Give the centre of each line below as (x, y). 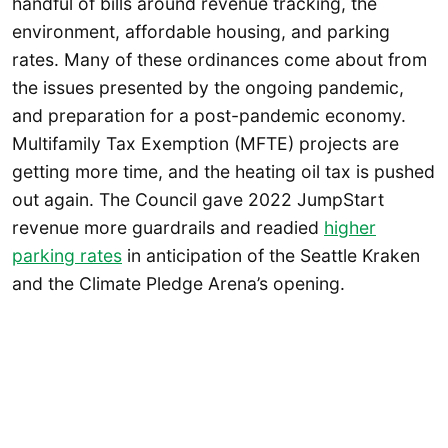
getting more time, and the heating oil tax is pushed (223, 172)
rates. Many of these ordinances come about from (219, 60)
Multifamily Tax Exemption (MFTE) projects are (205, 144)
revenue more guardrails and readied (168, 228)
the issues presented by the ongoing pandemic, (208, 88)
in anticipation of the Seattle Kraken (271, 256)
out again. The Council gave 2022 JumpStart (198, 200)
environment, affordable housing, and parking (201, 32)
